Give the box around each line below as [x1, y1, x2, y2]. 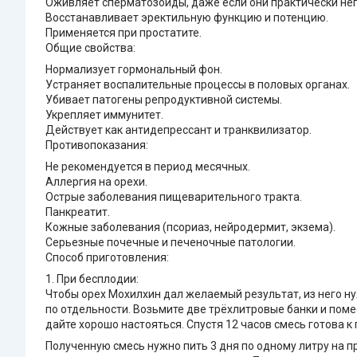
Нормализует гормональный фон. [45, 63, 222, 76]
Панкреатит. [45, 206, 110, 219]
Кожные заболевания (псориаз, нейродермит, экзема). [45, 221, 335, 234]
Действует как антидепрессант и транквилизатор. [45, 124, 312, 137]
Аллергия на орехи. [45, 175, 147, 189]
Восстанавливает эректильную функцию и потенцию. [45, 11, 328, 25]
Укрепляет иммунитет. [45, 108, 163, 122]
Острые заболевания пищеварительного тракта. [45, 190, 302, 204]
